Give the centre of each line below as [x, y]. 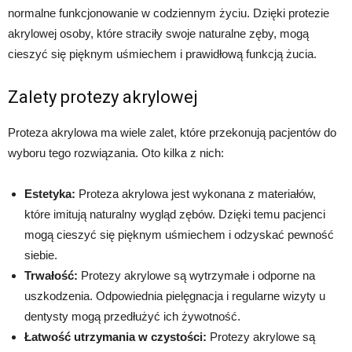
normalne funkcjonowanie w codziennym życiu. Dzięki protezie [169, 13]
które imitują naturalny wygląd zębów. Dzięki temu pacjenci [175, 214]
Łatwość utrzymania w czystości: [115, 336]
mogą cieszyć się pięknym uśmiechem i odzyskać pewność [179, 234]
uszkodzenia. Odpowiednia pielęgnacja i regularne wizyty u [175, 295]
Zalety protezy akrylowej [103, 97]
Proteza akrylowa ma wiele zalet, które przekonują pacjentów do [172, 132]
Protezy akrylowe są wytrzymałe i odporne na [196, 275]
